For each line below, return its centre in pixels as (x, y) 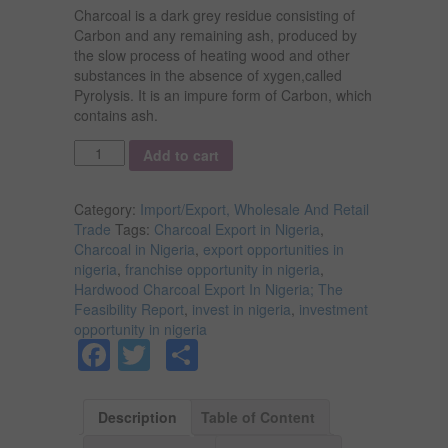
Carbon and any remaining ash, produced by (215, 34)
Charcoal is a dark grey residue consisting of (214, 14)
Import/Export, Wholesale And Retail (254, 208)
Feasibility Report (129, 308)
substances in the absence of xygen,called (208, 74)
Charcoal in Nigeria (134, 248)
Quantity (103, 149)
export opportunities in (273, 248)
